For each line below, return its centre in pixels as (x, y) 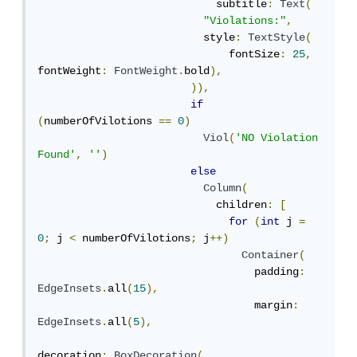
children (245, 205)
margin (277, 306)
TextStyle (280, 38)
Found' (60, 155)
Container (273, 255)
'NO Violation (280, 138)
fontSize (257, 55)
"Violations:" (248, 21)
